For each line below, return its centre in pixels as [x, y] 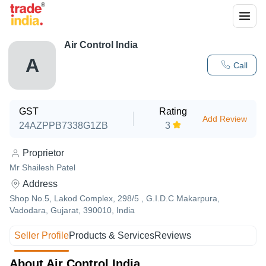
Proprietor [43, 153]
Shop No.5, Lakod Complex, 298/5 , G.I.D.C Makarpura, [115, 198]
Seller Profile [42, 235]
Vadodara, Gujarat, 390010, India [72, 210]
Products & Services [112, 235]
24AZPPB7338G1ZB [64, 126]
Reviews [173, 235]
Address [40, 184]
